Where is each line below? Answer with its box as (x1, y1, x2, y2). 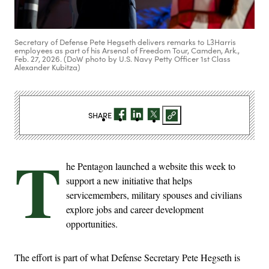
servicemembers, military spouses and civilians (66, 189, 242, 202)
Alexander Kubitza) (14, 62, 80, 73)
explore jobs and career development (66, 203, 204, 216)
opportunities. (66, 217, 118, 231)
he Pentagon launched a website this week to (66, 160, 235, 173)
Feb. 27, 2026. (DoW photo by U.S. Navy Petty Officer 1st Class (14, 53, 231, 65)
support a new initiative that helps (66, 174, 192, 187)
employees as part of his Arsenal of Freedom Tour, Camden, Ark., (14, 45, 240, 56)
